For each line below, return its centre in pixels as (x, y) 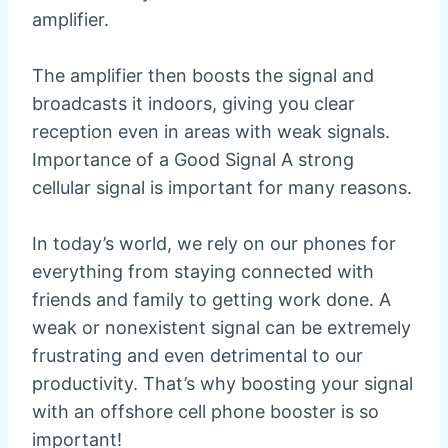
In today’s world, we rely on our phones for (214, 244)
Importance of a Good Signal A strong (193, 160)
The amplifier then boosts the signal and (203, 76)
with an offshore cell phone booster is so (205, 412)
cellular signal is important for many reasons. (222, 188)
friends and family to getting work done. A (211, 300)
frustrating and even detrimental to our (197, 356)
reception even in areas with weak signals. (211, 132)
